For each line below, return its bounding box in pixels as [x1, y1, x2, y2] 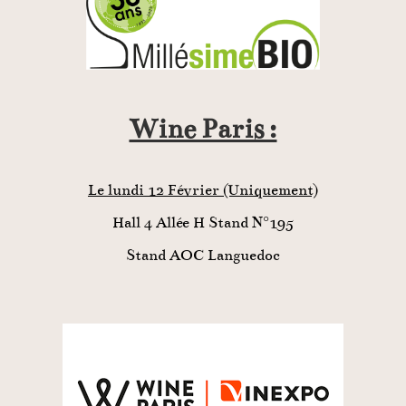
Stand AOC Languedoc [125, 246, 280, 265]
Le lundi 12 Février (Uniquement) [87, 180, 318, 199]
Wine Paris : [129, 112, 277, 145]
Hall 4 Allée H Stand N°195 [111, 213, 294, 232]
